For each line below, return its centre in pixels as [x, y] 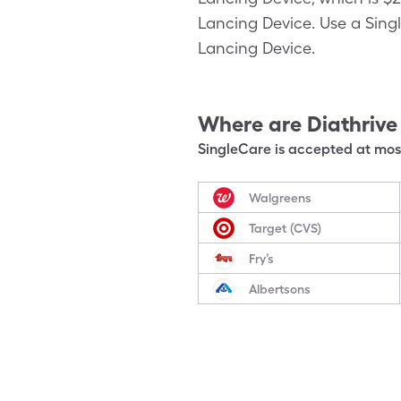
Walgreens [280, 197]
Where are [250, 124]
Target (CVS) [285, 228]
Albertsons [280, 289]
